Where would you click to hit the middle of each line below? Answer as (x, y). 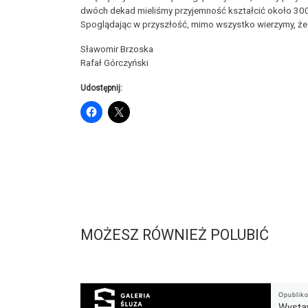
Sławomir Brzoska (117, 49)
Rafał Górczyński (114, 63)
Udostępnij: (101, 88)
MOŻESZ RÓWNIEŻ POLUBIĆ (175, 235)
